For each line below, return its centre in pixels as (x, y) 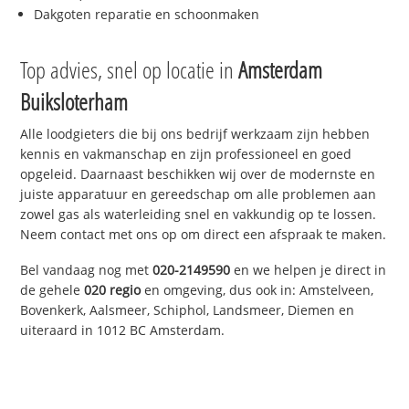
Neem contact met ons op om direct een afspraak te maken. (204, 235)
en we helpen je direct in (309, 270)
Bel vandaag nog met (87, 270)
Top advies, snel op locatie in (130, 70)
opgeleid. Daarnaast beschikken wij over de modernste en (198, 174)
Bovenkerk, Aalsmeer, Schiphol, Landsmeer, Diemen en (188, 310)
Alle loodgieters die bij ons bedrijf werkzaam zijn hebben (195, 134)
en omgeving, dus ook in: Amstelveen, (257, 290)
